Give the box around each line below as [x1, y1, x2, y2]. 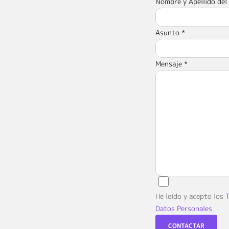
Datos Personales [155, 203, 212, 214]
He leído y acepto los [155, 191, 225, 201]
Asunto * [155, 28, 185, 38]
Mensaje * [155, 59, 188, 69]
